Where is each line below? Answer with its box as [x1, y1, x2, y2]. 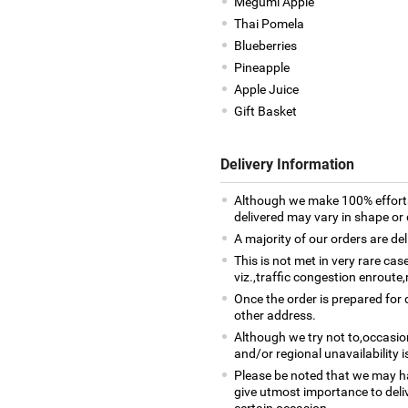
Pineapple [233, 60, 290, 75]
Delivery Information [219, 156, 354, 173]
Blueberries [233, 38, 297, 53]
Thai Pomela [233, 16, 304, 31]
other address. [233, 308, 316, 322]
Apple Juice [233, 82, 299, 97]
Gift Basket [233, 104, 297, 118]
